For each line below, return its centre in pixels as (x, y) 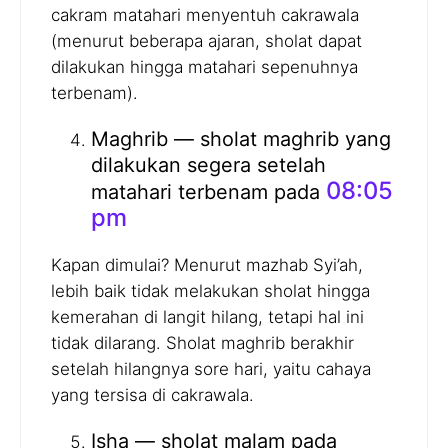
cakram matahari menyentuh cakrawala (205, 15)
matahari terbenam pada (208, 192)
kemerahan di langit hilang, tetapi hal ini (207, 317)
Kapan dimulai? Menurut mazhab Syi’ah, (207, 265)
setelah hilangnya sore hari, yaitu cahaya (211, 369)
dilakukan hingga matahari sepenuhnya (204, 67)
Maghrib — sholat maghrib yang (241, 139)
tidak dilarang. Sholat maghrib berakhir (202, 343)
